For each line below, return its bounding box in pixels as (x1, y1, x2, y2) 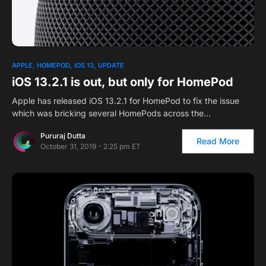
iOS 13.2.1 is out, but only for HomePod (12, 75, 233, 90)
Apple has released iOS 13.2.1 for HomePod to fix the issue (12, 96, 239, 106)
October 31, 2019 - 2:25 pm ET (40, 142, 141, 151)
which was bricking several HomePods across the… (12, 108, 211, 119)
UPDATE (98, 61, 124, 70)
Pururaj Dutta (40, 131, 85, 141)
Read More (197, 136, 239, 147)
